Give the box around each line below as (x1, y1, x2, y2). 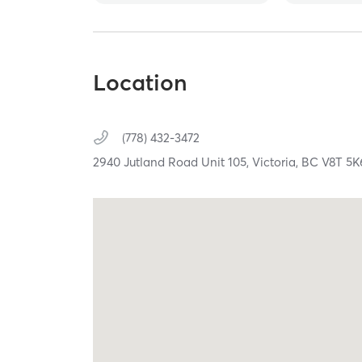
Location (93, 69, 188, 97)
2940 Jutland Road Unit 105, (93, 154, 253, 170)
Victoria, (252, 154, 302, 170)
